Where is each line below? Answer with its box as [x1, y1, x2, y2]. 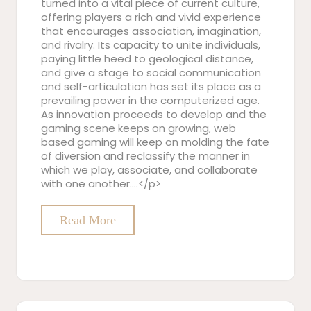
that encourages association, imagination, [41, 24, 261, 38]
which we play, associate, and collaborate [41, 162, 258, 177]
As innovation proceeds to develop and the [41, 107, 267, 121]
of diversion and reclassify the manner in [41, 149, 250, 163]
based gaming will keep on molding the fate [41, 135, 269, 149]
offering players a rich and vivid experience [41, 10, 261, 24]
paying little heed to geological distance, [41, 51, 253, 66]
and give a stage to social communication [41, 65, 261, 80]
